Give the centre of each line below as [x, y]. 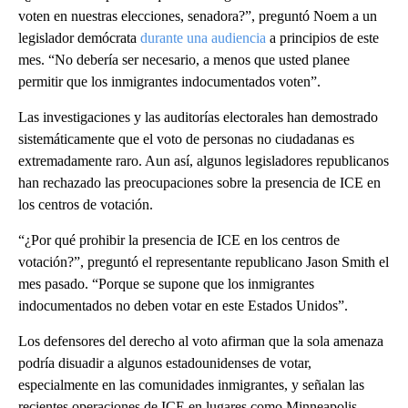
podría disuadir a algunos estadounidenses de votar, [165, 363]
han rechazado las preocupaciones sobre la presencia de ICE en [199, 183]
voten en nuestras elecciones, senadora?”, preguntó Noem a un [198, 16]
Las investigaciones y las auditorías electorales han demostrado [198, 117]
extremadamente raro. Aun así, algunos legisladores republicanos [204, 161]
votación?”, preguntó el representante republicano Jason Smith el [204, 262]
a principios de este [322, 38]
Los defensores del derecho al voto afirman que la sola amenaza [201, 342]
